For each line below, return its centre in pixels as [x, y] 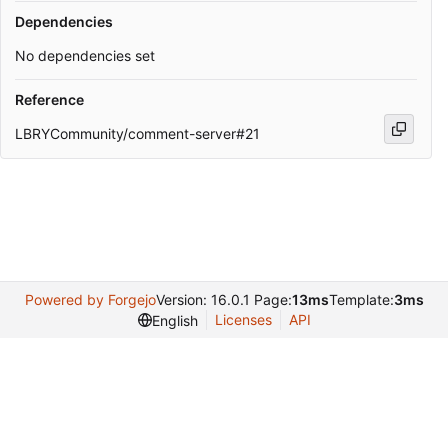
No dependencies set [85, 56]
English [174, 320]
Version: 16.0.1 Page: [223, 299]
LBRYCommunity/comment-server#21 [137, 133]
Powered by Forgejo [90, 299]
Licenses [243, 319]
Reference [49, 100]
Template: [361, 299]
